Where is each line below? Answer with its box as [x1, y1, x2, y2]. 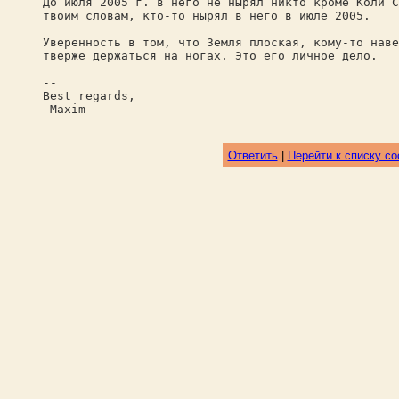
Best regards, [43, 89, 135, 102]
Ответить [227, 149, 278, 162]
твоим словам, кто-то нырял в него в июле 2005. [43, 9, 370, 22]
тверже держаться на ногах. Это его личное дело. [43, 49, 378, 62]
